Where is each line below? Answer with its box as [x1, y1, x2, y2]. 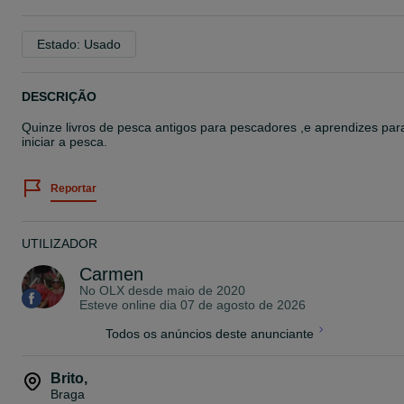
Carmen [79, 264, 143, 284]
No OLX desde [79, 283, 167, 298]
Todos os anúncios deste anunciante [105, 326, 314, 341]
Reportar [50, 182, 96, 195]
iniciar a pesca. [22, 134, 107, 149]
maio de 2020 [167, 283, 245, 298]
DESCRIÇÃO [22, 89, 96, 104]
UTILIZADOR [22, 236, 97, 251]
